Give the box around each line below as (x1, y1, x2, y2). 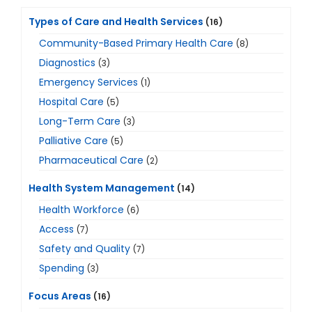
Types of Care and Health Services (29, 15, 203, 29)
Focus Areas (29, 289, 91, 304)
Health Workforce (39, 203, 124, 217)
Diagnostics (39, 56, 95, 70)
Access (39, 222, 74, 237)
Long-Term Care (39, 114, 120, 129)
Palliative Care (39, 134, 108, 148)
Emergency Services (39, 75, 138, 90)
